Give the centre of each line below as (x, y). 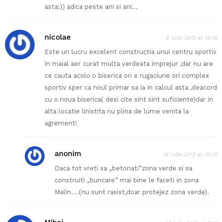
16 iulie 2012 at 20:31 (190, 155)
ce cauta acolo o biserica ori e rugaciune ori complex (127, 76)
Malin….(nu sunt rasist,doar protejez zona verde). (132, 192)
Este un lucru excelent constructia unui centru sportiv (131, 52)
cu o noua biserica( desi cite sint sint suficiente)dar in (129, 100)
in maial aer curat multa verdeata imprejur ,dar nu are (129, 64)
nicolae (58, 37)
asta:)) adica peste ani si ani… (91, 7)
